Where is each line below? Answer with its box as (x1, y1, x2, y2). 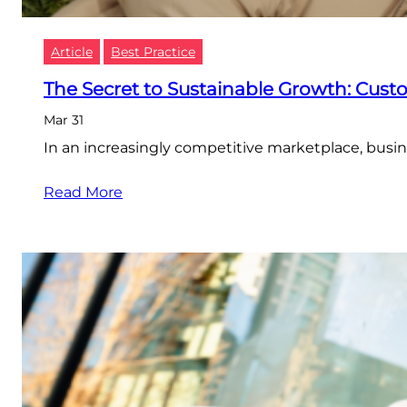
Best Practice (111, 44, 195, 61)
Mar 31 (44, 112, 84, 129)
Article (51, 44, 93, 61)
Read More (44, 184, 123, 202)
